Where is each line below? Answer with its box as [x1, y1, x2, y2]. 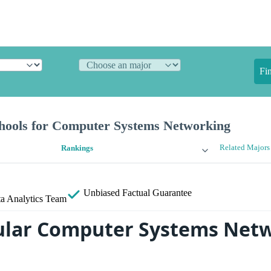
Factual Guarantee [122, 188, 192, 198]
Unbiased [81, 188, 122, 198]
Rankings [61, 144, 94, 153]
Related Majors [219, 143, 270, 152]
